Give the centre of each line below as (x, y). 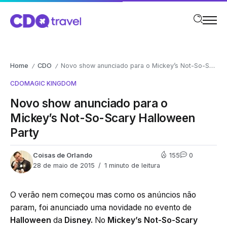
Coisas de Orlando (63, 156)
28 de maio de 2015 (64, 166)
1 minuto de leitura (131, 166)
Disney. (79, 220)
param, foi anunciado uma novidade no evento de (101, 208)
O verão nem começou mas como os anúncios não (103, 195)
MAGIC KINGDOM (50, 84)
